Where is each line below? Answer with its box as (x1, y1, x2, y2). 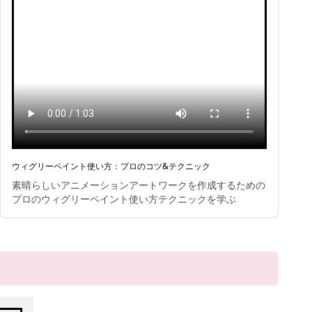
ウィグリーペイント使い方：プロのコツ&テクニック (12, 160, 210, 172)
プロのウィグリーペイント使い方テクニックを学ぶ (12, 192, 236, 205)
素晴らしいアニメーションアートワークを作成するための (12, 178, 265, 192)
